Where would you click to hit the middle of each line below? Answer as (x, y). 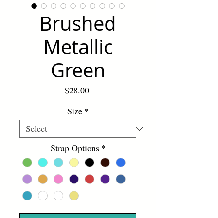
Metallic (78, 47)
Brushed (78, 23)
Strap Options (75, 148)
